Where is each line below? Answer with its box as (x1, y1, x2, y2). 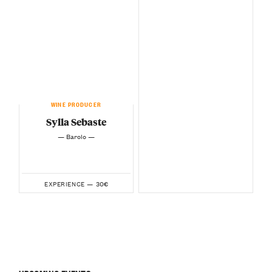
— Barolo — (58, 131, 95, 142)
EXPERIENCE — (44, 178, 93, 189)
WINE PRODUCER (51, 98, 101, 109)
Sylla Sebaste (46, 115, 106, 129)
